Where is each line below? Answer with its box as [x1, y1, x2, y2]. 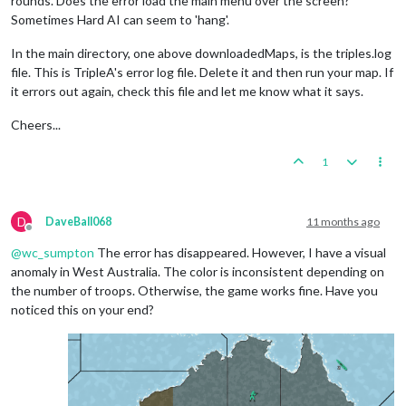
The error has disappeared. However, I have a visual [94, 244, 386, 260]
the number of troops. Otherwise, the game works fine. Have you [11, 282, 378, 298]
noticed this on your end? [11, 301, 154, 317]
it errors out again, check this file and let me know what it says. [11, 82, 363, 99]
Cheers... [11, 116, 61, 132]
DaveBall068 [45, 214, 111, 228]
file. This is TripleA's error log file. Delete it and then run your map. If [11, 63, 393, 80]
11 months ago [306, 214, 380, 228]
